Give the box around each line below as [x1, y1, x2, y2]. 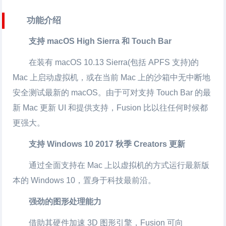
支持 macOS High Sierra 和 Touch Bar [29, 36, 172, 45]
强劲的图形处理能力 [29, 197, 102, 206]
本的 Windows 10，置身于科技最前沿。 [13, 176, 156, 185]
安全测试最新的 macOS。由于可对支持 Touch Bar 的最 [13, 88, 211, 97]
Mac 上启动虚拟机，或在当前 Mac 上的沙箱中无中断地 [13, 73, 211, 82]
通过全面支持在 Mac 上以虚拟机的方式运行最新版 [29, 160, 210, 169]
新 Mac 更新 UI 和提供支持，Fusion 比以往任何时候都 [13, 103, 208, 112]
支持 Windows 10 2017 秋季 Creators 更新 [29, 139, 186, 148]
